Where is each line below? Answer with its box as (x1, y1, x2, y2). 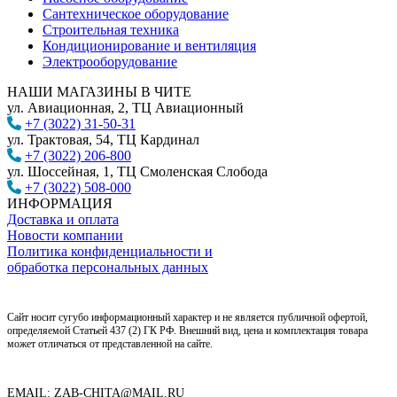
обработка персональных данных (7, 259, 208, 275)
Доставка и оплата (7, 211, 119, 227)
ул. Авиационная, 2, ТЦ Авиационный (7, 99, 244, 115)
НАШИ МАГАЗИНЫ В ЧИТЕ (7, 83, 191, 99)
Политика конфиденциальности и (7, 243, 213, 259)
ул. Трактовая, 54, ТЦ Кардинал (7, 131, 199, 147)
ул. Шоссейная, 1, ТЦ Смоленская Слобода (7, 163, 268, 179)
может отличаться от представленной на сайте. (7, 337, 213, 350)
